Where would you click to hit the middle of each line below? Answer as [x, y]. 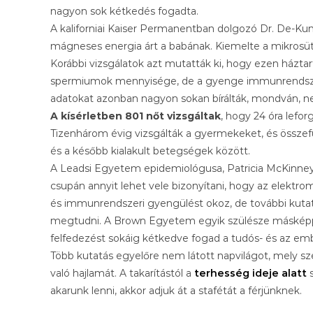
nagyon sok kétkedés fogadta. [124, 11]
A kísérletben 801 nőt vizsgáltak [136, 116]
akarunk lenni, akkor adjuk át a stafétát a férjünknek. [176, 290]
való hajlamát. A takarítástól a [122, 273]
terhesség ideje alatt [250, 273]
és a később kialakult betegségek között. [150, 151]
